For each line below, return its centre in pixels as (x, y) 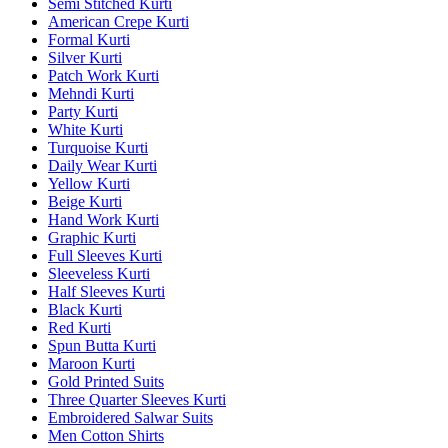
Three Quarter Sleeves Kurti (137, 399)
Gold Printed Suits (106, 381)
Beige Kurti (85, 201)
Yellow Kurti (89, 183)
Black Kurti (85, 309)
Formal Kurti (89, 39)
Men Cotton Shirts (106, 435)
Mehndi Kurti (91, 93)
